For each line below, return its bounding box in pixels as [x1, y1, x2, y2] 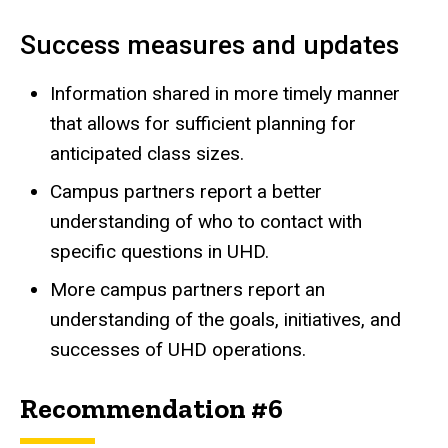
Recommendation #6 [20, 392, 283, 426]
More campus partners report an [50, 278, 325, 302]
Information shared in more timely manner [50, 82, 400, 106]
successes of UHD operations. [50, 338, 306, 362]
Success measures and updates [20, 30, 399, 61]
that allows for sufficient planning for [50, 112, 356, 136]
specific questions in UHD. [50, 240, 269, 264]
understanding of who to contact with [50, 210, 362, 234]
